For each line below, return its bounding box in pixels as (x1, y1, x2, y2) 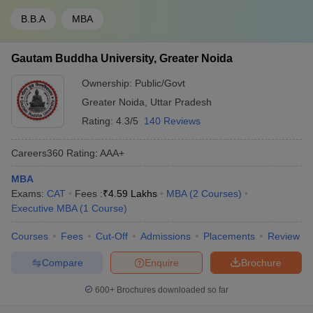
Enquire (145, 256, 179, 268)
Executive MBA (11, 203, 77, 214)
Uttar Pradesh (150, 96, 212, 108)
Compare (41, 256, 83, 268)
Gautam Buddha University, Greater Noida (11, 52, 233, 64)
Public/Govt (135, 78, 185, 89)
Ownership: (82, 78, 135, 89)
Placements (203, 231, 255, 242)
